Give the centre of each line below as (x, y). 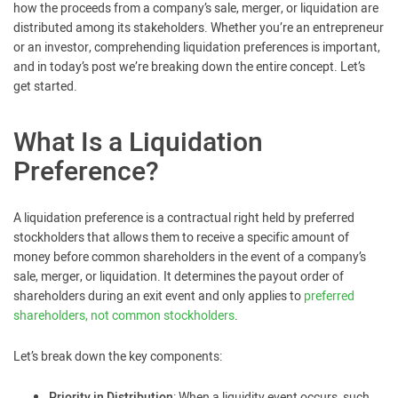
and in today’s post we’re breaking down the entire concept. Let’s (189, 67)
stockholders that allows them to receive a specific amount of (181, 238)
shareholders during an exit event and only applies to (159, 296)
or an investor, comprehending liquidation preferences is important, (197, 48)
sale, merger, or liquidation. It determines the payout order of (179, 277)
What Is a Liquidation (138, 143)
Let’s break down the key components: (118, 357)
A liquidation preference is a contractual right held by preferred (184, 218)
